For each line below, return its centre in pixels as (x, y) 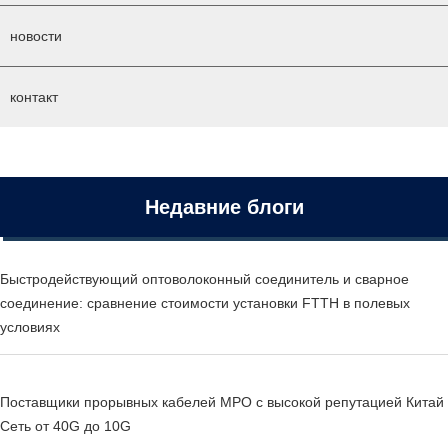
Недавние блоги (224, 207)
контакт (34, 97)
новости (36, 36)
